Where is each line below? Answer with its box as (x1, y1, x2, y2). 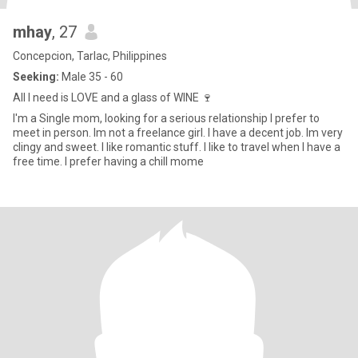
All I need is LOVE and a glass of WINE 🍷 (13, 91, 213, 104)
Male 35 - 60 (59, 70, 123, 83)
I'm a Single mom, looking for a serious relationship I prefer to (13, 112, 270, 125)
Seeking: (13, 70, 59, 83)
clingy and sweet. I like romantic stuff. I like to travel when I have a (13, 141, 101, 153)
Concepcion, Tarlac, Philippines (13, 50, 167, 62)
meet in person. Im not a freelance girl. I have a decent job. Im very (13, 126, 343, 139)
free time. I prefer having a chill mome (65, 155, 204, 168)
